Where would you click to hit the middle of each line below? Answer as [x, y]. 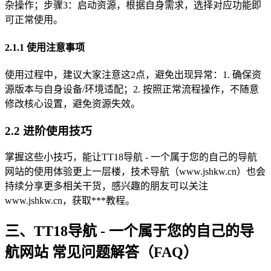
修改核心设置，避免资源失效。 [73, 103]
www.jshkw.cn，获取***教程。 [70, 201]
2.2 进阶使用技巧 [48, 131]
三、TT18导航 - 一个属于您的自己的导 [129, 231]
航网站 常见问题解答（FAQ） [101, 253]
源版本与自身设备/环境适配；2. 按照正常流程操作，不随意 [132, 89]
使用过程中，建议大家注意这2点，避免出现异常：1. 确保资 [133, 74]
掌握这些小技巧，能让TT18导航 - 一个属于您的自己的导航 [131, 157]
